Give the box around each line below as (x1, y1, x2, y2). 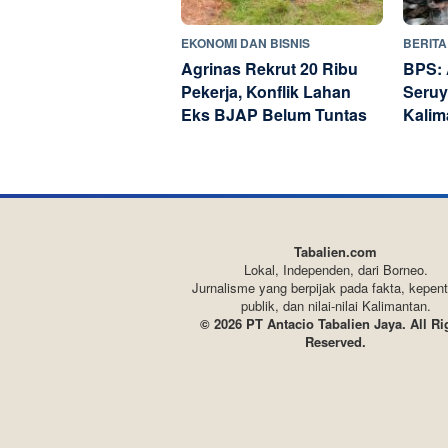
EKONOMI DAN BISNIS (181, 34, 310, 53)
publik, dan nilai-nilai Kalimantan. (240, 296, 431, 316)
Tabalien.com (294, 242, 378, 262)
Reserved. (305, 332, 367, 352)
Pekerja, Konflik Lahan (181, 80, 351, 104)
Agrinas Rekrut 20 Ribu (181, 57, 358, 81)
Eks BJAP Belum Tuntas (181, 103, 367, 127)
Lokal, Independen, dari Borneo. (243, 260, 428, 280)
